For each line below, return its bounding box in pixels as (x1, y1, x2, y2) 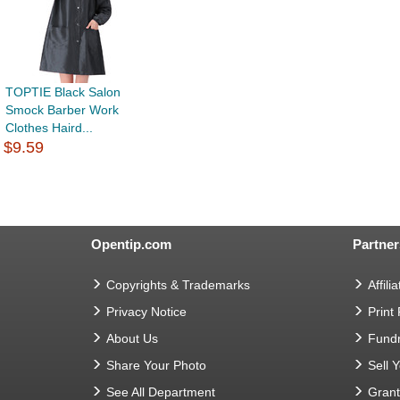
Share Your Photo (106, 358, 206, 373)
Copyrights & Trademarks (106, 278, 250, 293)
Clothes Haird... (5, 121, 93, 136)
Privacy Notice (106, 304, 187, 320)
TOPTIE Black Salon (5, 85, 121, 100)
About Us (106, 331, 158, 346)
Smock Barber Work (5, 103, 119, 118)
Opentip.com (91, 237, 171, 253)
